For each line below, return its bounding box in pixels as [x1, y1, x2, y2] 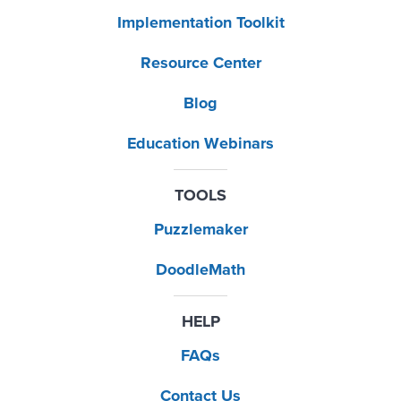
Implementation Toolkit [116, 13, 285, 32]
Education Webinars [127, 133, 274, 153]
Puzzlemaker [153, 219, 248, 239]
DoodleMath [156, 260, 245, 279]
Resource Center [140, 53, 261, 73]
